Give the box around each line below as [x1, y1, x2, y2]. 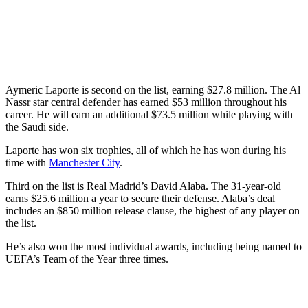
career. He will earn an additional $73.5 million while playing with [5, 109, 293, 121]
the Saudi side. [5, 121, 69, 133]
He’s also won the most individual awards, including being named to [5, 241, 302, 253]
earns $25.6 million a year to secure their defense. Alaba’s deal [5, 192, 275, 205]
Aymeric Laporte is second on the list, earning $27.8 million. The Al [5, 84, 300, 96]
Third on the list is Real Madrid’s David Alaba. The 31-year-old [5, 180, 281, 192]
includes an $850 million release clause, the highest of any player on [5, 205, 300, 217]
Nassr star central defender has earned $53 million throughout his [5, 96, 287, 109]
